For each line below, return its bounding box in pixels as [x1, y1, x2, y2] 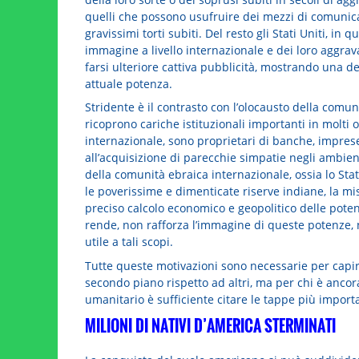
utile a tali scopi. [84, 234, 173, 250]
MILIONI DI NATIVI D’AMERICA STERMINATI [84, 314, 336, 337]
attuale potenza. [84, 75, 172, 91]
